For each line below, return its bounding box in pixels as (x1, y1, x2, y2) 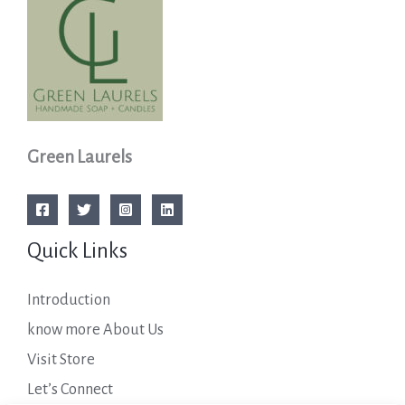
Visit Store (27, 351, 95, 369)
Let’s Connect (27, 381, 113, 399)
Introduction (27, 291, 110, 309)
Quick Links (27, 240, 127, 263)
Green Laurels (27, 147, 132, 167)
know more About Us (27, 321, 164, 339)
